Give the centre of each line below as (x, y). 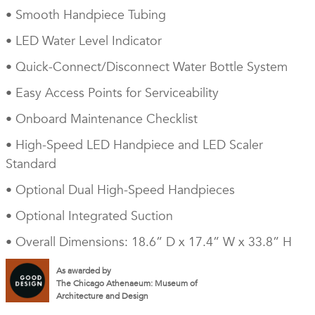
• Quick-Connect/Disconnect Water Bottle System (146, 67)
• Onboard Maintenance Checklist (101, 119)
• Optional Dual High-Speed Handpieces (120, 190)
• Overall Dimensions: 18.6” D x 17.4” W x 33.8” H (148, 242)
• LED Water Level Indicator (83, 41)
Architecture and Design (102, 296)
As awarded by (83, 270)
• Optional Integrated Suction (89, 216)
